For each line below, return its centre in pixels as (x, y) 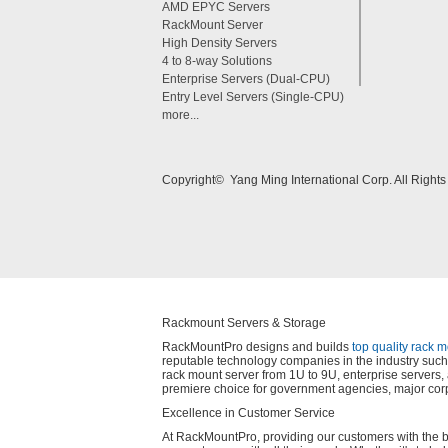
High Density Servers (219, 43)
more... (180, 115)
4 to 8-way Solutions (217, 61)
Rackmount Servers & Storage (244, 323)
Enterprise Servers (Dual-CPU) (246, 79)
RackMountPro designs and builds (257, 347)
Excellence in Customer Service (248, 413)
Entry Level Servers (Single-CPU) (253, 97)
